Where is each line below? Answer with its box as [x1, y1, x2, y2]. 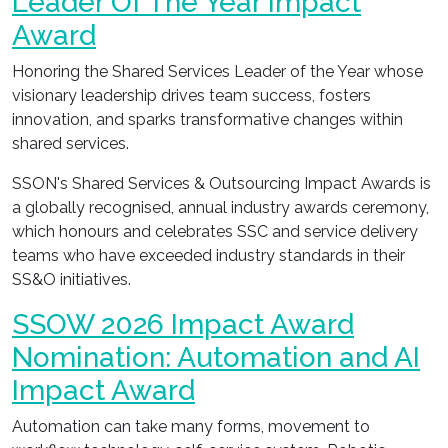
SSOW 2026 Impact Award [12, 308, 354, 341]
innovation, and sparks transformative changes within [12, 110, 403, 129]
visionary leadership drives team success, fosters [12, 86, 371, 105]
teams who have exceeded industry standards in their [12, 246, 405, 265]
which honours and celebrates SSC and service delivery [12, 222, 418, 241]
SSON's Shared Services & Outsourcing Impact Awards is [12, 174, 431, 193]
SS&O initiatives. [12, 270, 131, 289]
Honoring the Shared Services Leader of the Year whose [12, 62, 423, 81]
